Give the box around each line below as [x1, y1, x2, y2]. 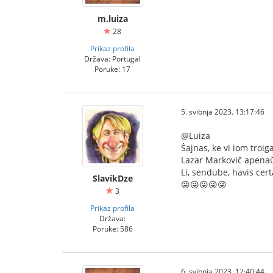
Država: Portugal [84, 54, 141, 63]
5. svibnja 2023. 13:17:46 [181, 107, 264, 116]
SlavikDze [92, 172, 133, 184]
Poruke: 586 [92, 224, 133, 233]
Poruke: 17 [94, 64, 130, 74]
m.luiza [97, 13, 128, 24]
